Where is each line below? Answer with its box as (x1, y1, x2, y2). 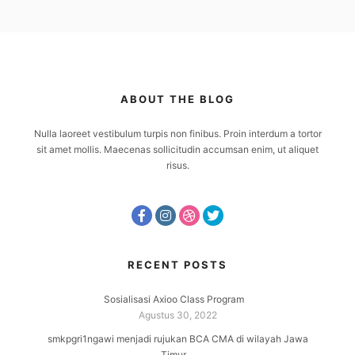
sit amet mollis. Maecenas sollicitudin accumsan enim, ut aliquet (36, 143, 319, 155)
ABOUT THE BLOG (120, 92, 235, 105)
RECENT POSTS (128, 258, 227, 271)
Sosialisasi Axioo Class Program (103, 292, 244, 305)
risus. (166, 158, 189, 171)
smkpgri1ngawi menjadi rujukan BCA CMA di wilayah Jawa (47, 332, 308, 345)
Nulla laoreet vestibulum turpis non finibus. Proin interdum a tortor (33, 127, 322, 139)
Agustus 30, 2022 (138, 308, 217, 321)
